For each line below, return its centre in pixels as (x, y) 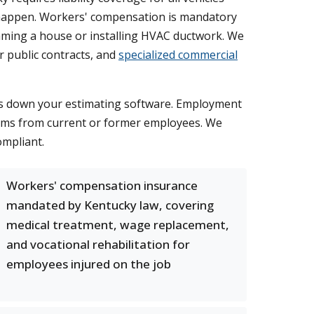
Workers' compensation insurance (102, 185)
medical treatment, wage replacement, (118, 225)
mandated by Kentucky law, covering (110, 205)
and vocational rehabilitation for (98, 244)
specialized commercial (178, 55)
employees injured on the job (89, 264)
